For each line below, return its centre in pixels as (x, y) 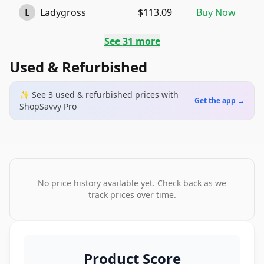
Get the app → (220, 100)
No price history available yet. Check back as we (132, 183)
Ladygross (63, 12)
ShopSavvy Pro (48, 106)
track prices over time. (132, 195)
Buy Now (216, 12)
